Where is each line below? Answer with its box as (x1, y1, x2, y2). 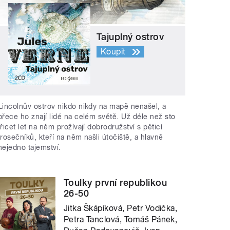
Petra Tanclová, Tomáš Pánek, (64, 214, 178, 224)
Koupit (101, 47, 126, 57)
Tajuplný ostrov (97, 31, 164, 43)
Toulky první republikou (64, 177, 167, 188)
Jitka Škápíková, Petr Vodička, (64, 203, 178, 213)
